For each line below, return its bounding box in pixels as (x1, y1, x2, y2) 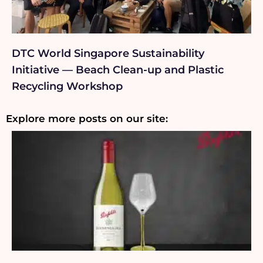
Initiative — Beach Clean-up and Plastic (12, 63, 224, 76)
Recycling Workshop (12, 79, 123, 93)
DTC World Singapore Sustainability (12, 46, 204, 60)
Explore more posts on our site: (6, 112, 168, 124)
